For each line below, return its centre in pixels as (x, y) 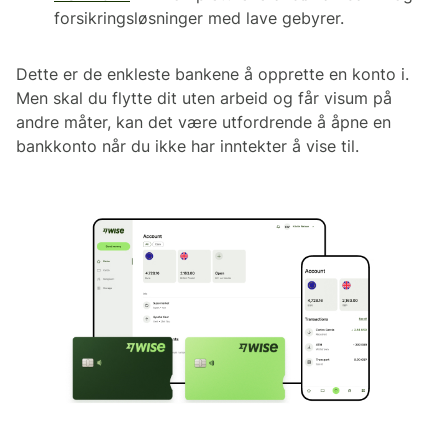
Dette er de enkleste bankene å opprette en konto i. (212, 74)
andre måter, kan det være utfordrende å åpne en (203, 122)
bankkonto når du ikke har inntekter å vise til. (187, 146)
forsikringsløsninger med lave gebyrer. (199, 18)
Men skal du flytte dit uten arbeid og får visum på (204, 98)
